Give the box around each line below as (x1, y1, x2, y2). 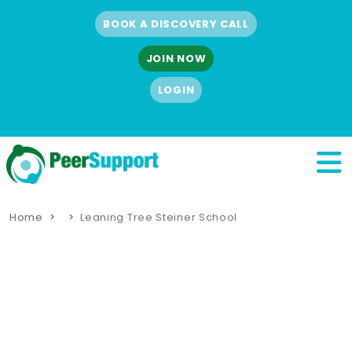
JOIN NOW (145, 51, 207, 66)
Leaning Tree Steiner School (80, 209, 238, 225)
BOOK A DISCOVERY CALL (103, 16, 249, 31)
